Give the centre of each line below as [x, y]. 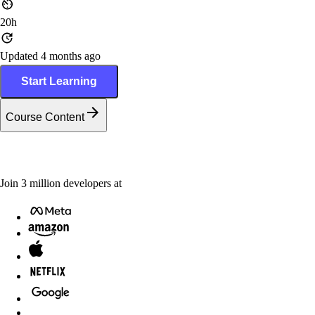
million [44, 183]
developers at [92, 183]
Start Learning [59, 81]
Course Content [45, 117]
